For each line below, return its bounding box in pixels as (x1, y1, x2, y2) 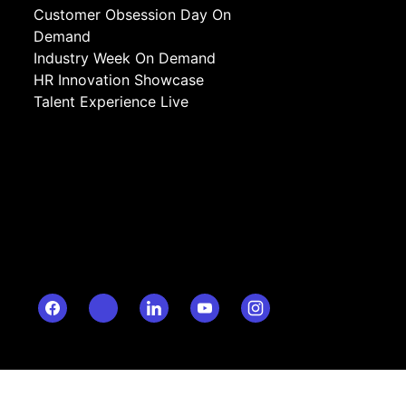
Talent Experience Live (34, 92, 188, 111)
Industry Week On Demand (34, 49, 216, 67)
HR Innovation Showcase (34, 71, 204, 89)
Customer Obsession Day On (34, 5, 231, 24)
